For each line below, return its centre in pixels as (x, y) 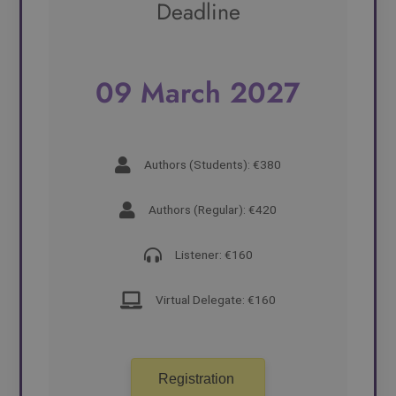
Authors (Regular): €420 (213, 210)
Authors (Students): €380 (213, 165)
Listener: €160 (213, 255)
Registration (196, 379)
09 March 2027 (198, 93)
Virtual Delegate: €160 (216, 300)
